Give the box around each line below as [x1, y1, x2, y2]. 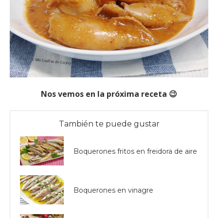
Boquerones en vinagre [73, 185, 153, 195]
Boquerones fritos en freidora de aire [73, 146, 197, 156]
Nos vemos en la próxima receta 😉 [41, 89, 177, 100]
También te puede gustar [58, 119, 160, 129]
